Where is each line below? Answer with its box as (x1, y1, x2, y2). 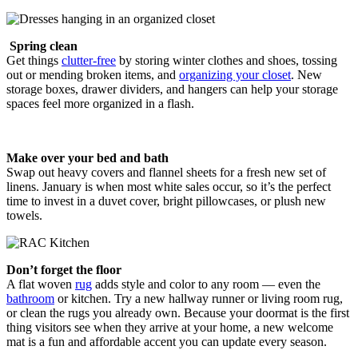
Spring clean (10, 39, 78, 54)
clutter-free (62, 54, 116, 68)
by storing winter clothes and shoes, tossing (116, 54, 337, 68)
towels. (6, 209, 42, 223)
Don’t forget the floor (6, 263, 121, 277)
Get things (6, 54, 62, 68)
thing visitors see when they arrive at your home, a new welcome (6, 320, 333, 335)
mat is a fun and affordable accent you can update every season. (6, 335, 327, 349)
